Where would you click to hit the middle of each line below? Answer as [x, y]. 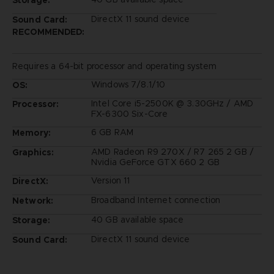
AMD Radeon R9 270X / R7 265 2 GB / [172, 152]
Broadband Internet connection [156, 200]
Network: [33, 201]
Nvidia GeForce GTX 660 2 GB [155, 162]
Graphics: [33, 153]
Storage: [31, 220]
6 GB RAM [112, 132]
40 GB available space [137, 220]
